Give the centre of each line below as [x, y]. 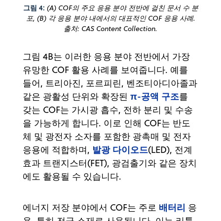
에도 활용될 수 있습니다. [72, 176]
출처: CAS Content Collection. [110, 28]
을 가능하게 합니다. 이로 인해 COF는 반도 [107, 123]
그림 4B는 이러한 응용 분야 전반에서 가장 [106, 56]
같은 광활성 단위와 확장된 [76, 96]
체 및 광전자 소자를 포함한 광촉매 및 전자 [107, 136]
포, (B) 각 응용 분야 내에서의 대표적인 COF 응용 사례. [110, 18]
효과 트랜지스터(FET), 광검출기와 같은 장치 [110, 163]
